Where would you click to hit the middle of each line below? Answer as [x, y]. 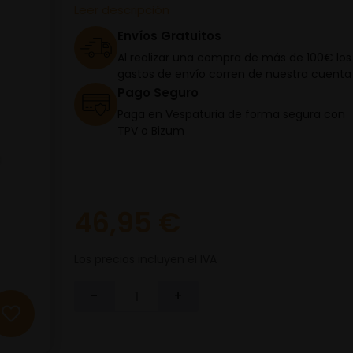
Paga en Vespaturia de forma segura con [231, 114]
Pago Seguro [158, 93]
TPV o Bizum [151, 131]
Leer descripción [122, 10]
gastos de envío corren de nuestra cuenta [234, 74]
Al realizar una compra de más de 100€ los [234, 58]
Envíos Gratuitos [169, 36]
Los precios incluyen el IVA [145, 259]
